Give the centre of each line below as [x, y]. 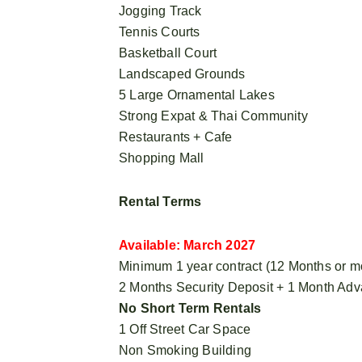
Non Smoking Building [185, 350]
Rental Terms [160, 201]
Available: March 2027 [187, 245]
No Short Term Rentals [190, 308]
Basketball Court [168, 53]
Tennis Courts [160, 32]
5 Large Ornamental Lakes [197, 95]
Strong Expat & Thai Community [213, 116]
